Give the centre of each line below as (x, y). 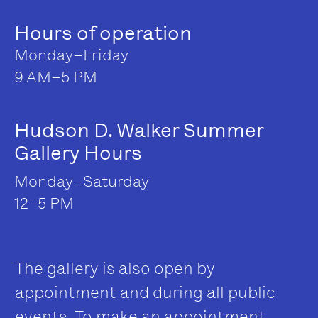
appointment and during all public (145, 292)
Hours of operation (103, 33)
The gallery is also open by (115, 268)
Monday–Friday (71, 55)
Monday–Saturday (82, 181)
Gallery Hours (78, 153)
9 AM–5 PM (56, 77)
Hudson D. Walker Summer (139, 130)
